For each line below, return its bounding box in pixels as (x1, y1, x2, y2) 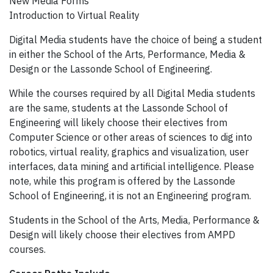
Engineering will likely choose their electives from (9, 116, 227, 129)
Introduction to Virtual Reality (9, 9, 140, 21)
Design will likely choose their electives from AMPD (9, 228, 235, 241)
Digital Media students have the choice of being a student (9, 33, 262, 46)
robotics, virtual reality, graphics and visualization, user (9, 145, 249, 158)
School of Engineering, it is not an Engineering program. (9, 189, 251, 202)
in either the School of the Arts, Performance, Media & (9, 48, 246, 60)
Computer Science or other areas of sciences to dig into (9, 130, 252, 143)
